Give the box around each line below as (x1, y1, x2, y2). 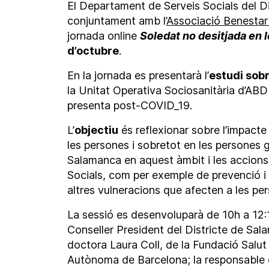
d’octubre (67, 44, 119, 58)
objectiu (74, 124, 118, 137)
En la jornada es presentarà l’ (67, 69, 209, 82)
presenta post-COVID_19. (67, 99, 192, 112)
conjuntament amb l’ (67, 14, 166, 28)
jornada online (67, 29, 140, 43)
